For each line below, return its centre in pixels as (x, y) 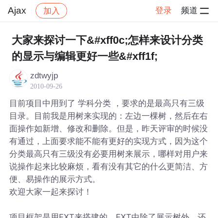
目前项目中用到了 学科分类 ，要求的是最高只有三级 (107, 103)
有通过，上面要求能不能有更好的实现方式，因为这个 (109, 141)
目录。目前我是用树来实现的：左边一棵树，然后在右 (109, 116)
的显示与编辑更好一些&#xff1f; (84, 56)
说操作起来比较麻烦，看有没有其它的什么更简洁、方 (109, 166)
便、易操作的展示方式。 (55, 179)
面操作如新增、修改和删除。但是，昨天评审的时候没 (109, 128)
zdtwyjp (44, 75)
